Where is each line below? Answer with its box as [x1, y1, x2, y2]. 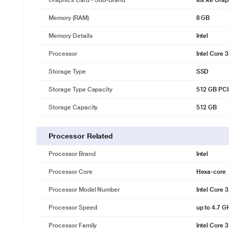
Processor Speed [49, 204, 97, 211]
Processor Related [49, 132, 113, 140]
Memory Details [49, 32, 93, 39]
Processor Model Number [49, 186, 120, 193]
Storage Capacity [49, 104, 98, 111]
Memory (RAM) [49, 14, 89, 21]
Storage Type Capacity [49, 86, 113, 93]
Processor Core [49, 168, 93, 175]
